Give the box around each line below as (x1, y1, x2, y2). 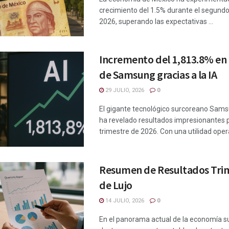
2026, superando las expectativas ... (99, 17, 213, 26)
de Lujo (99, 178, 132, 193)
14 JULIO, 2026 (104, 197, 144, 204)
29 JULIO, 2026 (104, 87, 144, 94)
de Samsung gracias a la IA (99, 67, 217, 82)
